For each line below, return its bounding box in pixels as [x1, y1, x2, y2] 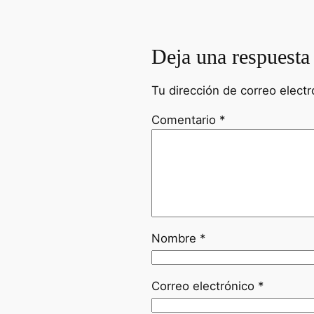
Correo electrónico [151, 279, 258, 294]
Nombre [151, 231, 200, 246]
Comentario [151, 113, 219, 128]
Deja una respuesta [151, 45, 310, 68]
